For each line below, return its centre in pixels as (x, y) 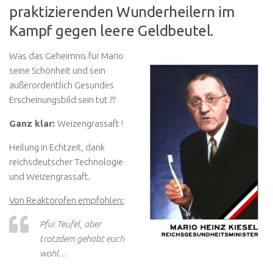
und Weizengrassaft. (50, 177)
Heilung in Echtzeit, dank (57, 147)
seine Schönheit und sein (57, 71)
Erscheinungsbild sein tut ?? (62, 100)
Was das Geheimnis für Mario (66, 56)
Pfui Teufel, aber (70, 224)
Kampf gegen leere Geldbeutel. (111, 31)
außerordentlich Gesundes (62, 85)
